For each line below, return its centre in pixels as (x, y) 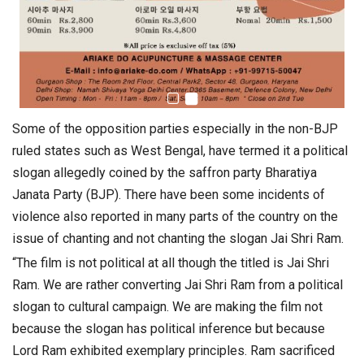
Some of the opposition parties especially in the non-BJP (175, 129)
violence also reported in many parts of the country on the (175, 217)
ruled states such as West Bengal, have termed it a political (180, 151)
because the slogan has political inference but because (169, 329)
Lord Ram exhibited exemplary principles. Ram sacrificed (173, 351)
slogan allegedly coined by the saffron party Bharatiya (165, 173)
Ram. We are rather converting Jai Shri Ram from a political (178, 285)
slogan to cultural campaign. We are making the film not (167, 307)
